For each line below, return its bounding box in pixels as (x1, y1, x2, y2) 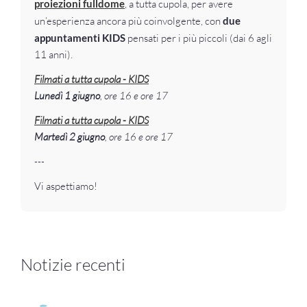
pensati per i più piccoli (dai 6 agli (125, 31, 272, 45)
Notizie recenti (21, 254, 125, 275)
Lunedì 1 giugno (34, 88, 100, 102)
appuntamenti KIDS (34, 31, 125, 44)
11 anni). (34, 47, 73, 61)
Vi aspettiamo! (34, 179, 97, 193)
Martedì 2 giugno (34, 130, 105, 143)
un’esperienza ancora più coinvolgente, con (34, 14, 223, 27)
